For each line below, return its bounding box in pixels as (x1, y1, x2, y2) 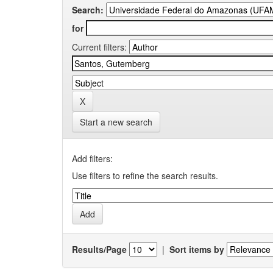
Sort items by (169, 243, 224, 255)
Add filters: (72, 152, 113, 165)
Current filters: (72, 41, 127, 53)
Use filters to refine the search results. (72, 169, 218, 182)
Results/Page (72, 243, 127, 255)
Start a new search (80, 116, 152, 128)
